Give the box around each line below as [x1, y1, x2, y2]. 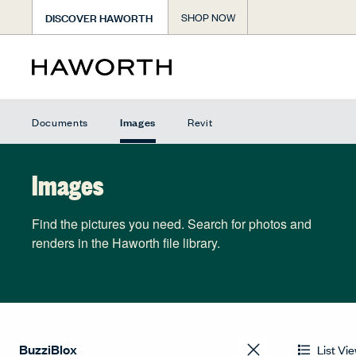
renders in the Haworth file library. [32, 234, 220, 252]
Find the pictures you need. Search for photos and [32, 215, 311, 233]
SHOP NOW [181, 10, 235, 25]
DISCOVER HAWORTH [45, 8, 153, 25]
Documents [32, 114, 88, 130]
